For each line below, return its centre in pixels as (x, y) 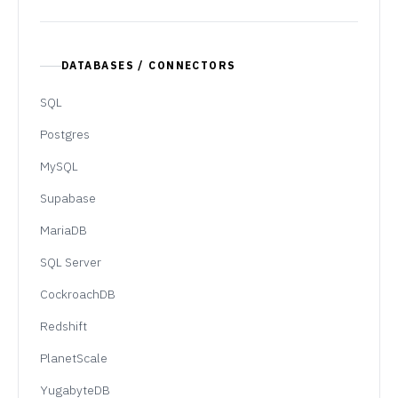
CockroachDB (78, 295)
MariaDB (64, 231)
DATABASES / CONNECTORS (149, 66)
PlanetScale (74, 358)
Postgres (65, 135)
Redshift (64, 326)
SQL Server (71, 263)
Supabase (68, 199)
